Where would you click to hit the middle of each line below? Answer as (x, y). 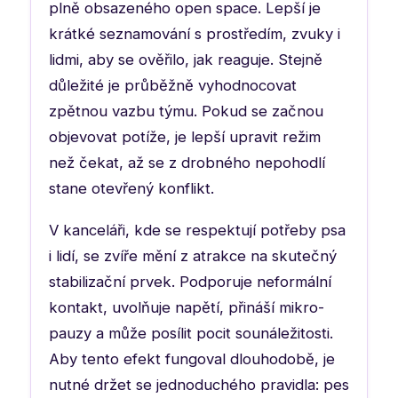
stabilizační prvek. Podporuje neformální (190, 281)
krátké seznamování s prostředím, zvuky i (195, 33)
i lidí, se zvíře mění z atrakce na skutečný (193, 255)
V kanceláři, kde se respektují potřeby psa (197, 230)
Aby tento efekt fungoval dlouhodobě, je (192, 358)
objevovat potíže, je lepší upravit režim (185, 136)
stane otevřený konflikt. (131, 188)
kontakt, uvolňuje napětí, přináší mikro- (187, 307)
